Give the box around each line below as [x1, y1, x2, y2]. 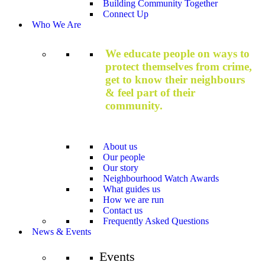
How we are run [103, 194, 164, 205]
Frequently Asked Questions [103, 215, 209, 226]
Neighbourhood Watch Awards [103, 173, 219, 183]
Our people [103, 151, 145, 162]
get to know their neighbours [105, 73, 245, 86]
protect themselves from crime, [105, 60, 252, 73]
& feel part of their [105, 86, 195, 99]
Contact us [103, 205, 143, 215]
